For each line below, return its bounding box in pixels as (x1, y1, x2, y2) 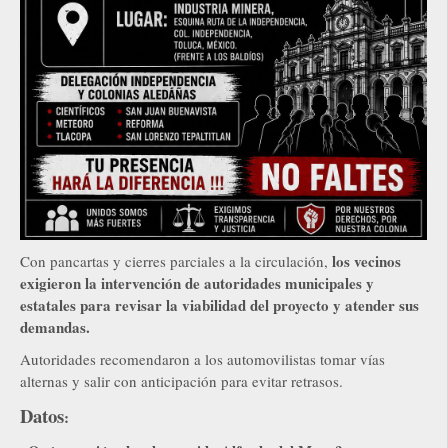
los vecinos (332, 250, 401, 273)
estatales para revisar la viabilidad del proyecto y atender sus (20, 294, 419, 317)
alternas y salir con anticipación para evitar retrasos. (20, 371, 343, 392)
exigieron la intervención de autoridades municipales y (20, 272, 374, 295)
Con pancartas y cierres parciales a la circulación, (20, 251, 332, 272)
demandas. (20, 316, 90, 339)
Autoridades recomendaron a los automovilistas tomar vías (20, 349, 385, 370)
